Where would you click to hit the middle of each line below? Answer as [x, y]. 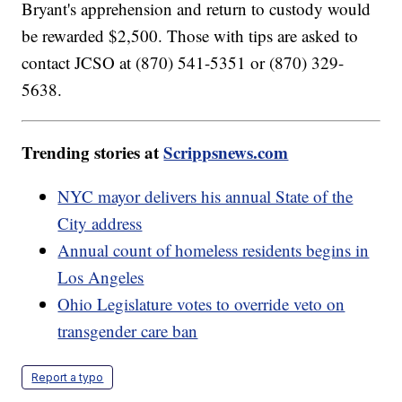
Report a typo [68, 378]
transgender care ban [128, 331]
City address [100, 223]
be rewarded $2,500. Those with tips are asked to [190, 36]
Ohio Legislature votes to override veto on [201, 304]
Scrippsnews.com [226, 153]
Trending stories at [93, 153]
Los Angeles [101, 277]
